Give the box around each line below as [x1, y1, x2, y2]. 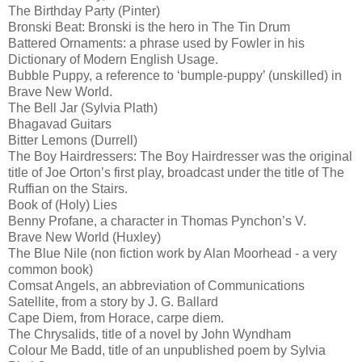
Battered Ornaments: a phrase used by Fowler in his [8, 36, 305, 50]
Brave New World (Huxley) [8, 229, 161, 244]
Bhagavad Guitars [8, 116, 112, 131]
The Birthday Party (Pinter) [8, 3, 160, 18]
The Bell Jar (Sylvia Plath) [8, 100, 158, 115]
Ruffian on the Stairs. [8, 181, 128, 196]
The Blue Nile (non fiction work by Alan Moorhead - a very [8, 246, 337, 260]
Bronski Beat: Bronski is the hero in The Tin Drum [8, 19, 290, 34]
